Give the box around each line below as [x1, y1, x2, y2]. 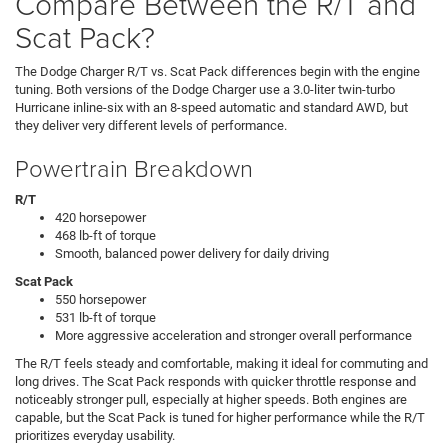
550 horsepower [55, 291, 149, 307]
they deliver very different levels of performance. [15, 117, 287, 133]
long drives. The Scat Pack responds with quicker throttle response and [15, 373, 416, 389]
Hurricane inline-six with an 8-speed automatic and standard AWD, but [15, 99, 408, 115]
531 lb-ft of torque [55, 309, 159, 325]
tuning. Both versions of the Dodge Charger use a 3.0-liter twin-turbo [15, 81, 395, 97]
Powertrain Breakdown [15, 150, 253, 184]
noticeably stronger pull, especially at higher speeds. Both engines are [15, 391, 407, 407]
